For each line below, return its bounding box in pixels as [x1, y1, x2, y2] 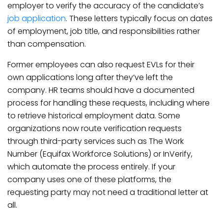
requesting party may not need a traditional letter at [7, 187, 208, 198]
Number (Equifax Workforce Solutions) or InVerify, [7, 148, 192, 160]
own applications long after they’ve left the [7, 72, 173, 83]
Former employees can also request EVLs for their [7, 59, 194, 70]
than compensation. [7, 38, 86, 50]
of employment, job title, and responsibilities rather [7, 26, 200, 37]
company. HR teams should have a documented [7, 84, 194, 96]
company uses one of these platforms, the [7, 174, 171, 185]
